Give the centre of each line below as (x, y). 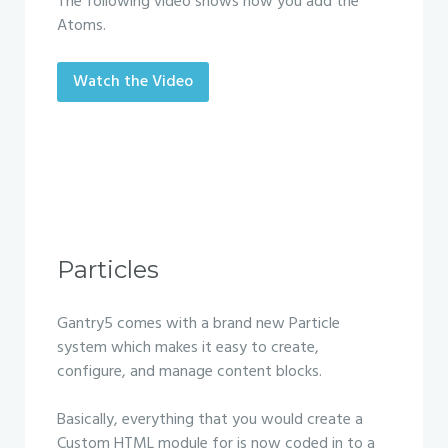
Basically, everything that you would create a (210, 420)
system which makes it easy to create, (188, 348)
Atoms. (81, 26)
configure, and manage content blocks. (189, 372)
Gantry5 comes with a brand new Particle (198, 324)
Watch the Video (133, 82)
